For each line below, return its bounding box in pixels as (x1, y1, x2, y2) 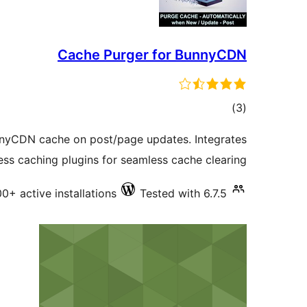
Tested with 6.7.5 (140, 186, 227, 200)
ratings (201, 121, 236, 134)
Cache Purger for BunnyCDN (58, 47, 247, 63)
